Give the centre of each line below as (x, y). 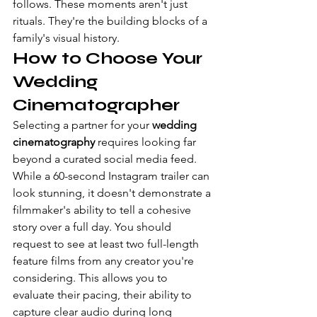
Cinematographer (96, 105)
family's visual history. (66, 38)
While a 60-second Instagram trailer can (113, 175)
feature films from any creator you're (105, 260)
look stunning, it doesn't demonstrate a (113, 192)
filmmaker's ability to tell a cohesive (103, 209)
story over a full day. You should (93, 226)
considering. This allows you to (92, 277)
